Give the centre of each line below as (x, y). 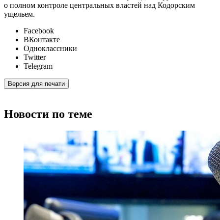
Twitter (35, 57)
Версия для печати (36, 84)
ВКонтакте (42, 40)
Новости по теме (48, 114)
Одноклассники (50, 49)
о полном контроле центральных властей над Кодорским (99, 5)
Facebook (39, 31)
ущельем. (19, 14)
